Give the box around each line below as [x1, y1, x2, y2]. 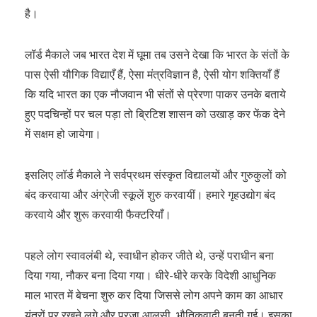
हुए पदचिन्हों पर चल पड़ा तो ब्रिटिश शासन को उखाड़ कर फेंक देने [25, 106, 285, 122]
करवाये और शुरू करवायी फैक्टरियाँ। [25, 207, 171, 222]
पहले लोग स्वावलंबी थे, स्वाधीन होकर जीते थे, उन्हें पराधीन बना [25, 248, 274, 263]
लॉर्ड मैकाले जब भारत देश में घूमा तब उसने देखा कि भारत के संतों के [25, 47, 289, 62]
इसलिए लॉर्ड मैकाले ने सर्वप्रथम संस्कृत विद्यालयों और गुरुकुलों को [25, 167, 287, 183]
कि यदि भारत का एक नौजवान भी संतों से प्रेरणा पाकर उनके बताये [25, 86, 286, 102]
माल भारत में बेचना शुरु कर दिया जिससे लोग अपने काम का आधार [25, 287, 283, 303]
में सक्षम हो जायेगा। [25, 126, 101, 142]
